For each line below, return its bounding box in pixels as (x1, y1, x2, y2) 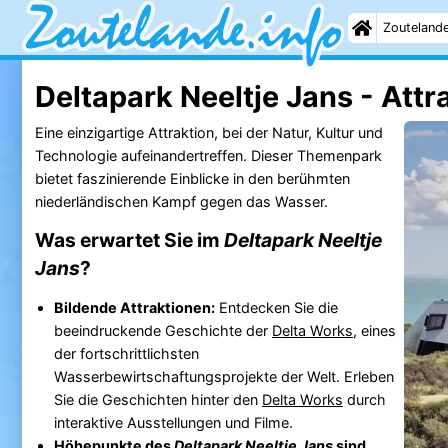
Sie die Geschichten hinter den (53, 390, 262, 408)
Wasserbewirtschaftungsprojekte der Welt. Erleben (53, 367, 394, 385)
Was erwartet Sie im (34, 227, 224, 252)
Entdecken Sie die (214, 298, 338, 316)
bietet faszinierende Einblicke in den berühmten (34, 169, 350, 187)
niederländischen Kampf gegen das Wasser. (34, 192, 328, 210)
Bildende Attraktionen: (53, 298, 215, 316)
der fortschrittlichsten (53, 344, 199, 362)
